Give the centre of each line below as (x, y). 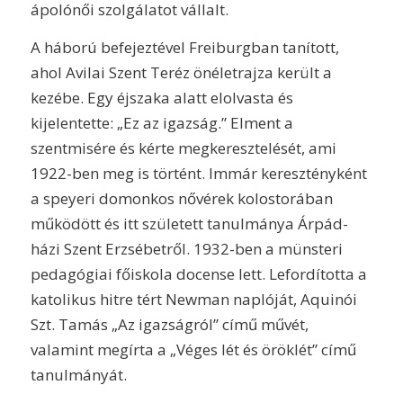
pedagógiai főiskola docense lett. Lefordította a (198, 273)
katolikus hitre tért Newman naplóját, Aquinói (193, 299)
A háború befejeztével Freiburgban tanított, (184, 47)
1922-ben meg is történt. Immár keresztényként (198, 173)
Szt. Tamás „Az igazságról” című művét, (169, 324)
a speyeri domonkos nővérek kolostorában (181, 198)
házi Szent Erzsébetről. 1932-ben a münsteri (186, 248)
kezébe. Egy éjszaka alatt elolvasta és (161, 97)
